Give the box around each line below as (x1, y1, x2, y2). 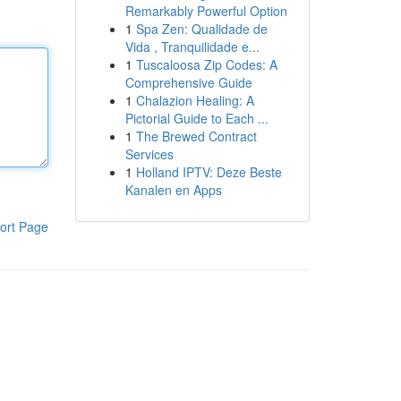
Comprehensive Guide (124, 73, 252, 91)
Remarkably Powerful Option (124, 2, 287, 20)
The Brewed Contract (135, 127, 257, 145)
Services (124, 145, 174, 163)
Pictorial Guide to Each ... (124, 109, 269, 127)
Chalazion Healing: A (135, 91, 254, 109)
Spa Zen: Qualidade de (135, 20, 268, 38)
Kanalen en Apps (124, 181, 222, 199)
